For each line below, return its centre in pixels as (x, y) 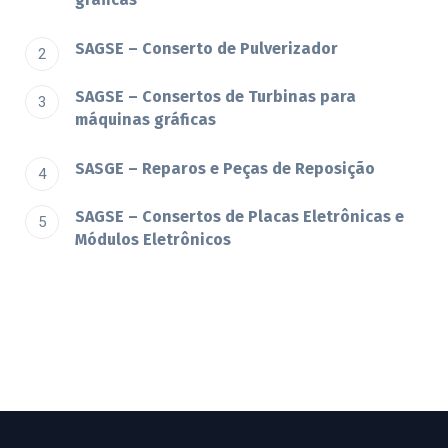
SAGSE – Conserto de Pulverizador (206, 48)
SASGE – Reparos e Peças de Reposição (225, 168)
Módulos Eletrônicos (153, 240)
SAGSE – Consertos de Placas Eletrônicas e (239, 217)
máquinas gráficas (145, 120)
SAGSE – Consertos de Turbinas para (215, 97)
